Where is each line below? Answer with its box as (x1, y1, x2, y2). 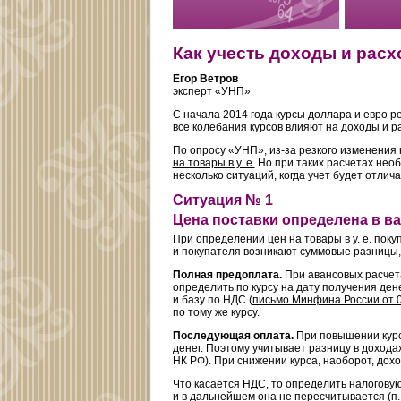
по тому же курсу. (172, 306, 260, 320)
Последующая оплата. (172, 329, 294, 343)
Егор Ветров (172, 72, 238, 85)
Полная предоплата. (172, 269, 282, 282)
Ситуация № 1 (172, 192, 273, 208)
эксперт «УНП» (172, 84, 251, 98)
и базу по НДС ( (172, 294, 252, 307)
